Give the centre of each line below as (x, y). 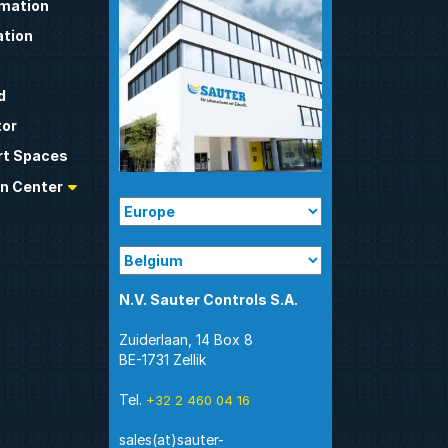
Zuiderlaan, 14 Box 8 (186, 339)
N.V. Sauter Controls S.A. (209, 299)
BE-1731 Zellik (163, 359)
